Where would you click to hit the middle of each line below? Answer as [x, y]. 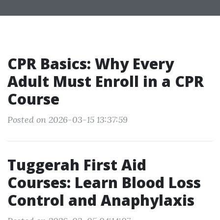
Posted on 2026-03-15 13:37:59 [68, 120]
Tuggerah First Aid [77, 165]
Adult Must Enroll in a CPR [106, 81]
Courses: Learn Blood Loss [104, 182]
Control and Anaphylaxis [101, 200]
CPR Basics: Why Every [91, 64]
